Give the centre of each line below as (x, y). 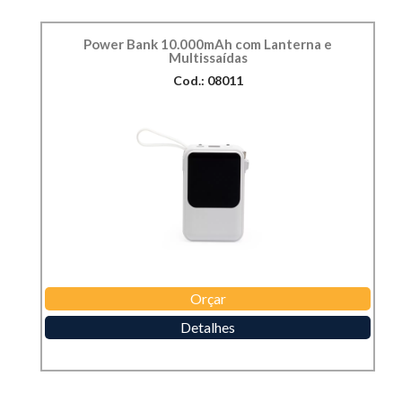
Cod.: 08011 (208, 81)
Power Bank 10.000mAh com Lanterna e (208, 44)
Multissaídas (208, 58)
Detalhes (208, 328)
